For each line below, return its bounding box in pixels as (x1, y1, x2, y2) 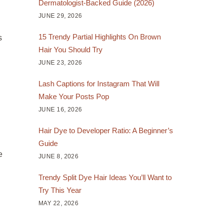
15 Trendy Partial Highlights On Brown (38, 32, 161, 41)
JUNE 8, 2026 (38, 152, 79, 160)
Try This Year (38, 185, 81, 194)
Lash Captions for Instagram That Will (38, 79, 159, 88)
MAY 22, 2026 (38, 199, 79, 207)
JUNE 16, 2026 (38, 106, 82, 113)
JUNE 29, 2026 (38, 12, 82, 19)
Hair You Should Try (38, 45, 103, 54)
